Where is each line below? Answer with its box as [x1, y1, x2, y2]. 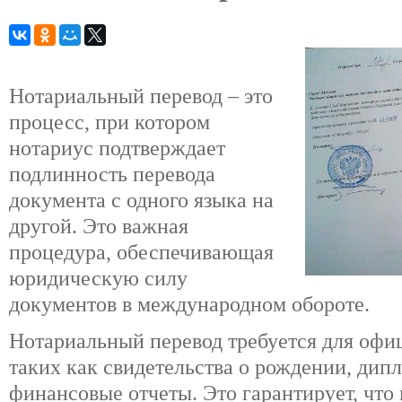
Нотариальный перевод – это [9, 83, 273, 108]
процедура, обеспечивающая [9, 240, 274, 264]
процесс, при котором [9, 109, 210, 134]
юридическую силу [9, 266, 188, 290]
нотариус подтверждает [9, 135, 225, 160]
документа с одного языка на [9, 188, 274, 212]
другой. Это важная [9, 214, 188, 238]
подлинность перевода [9, 162, 215, 186]
